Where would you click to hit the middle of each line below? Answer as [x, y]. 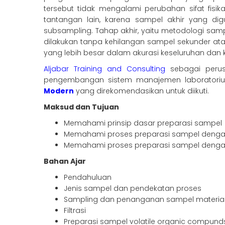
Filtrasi [75, 211]
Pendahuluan [88, 178]
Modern [59, 91]
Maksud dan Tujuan [81, 107]
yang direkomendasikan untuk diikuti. [141, 91]
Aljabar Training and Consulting [104, 69]
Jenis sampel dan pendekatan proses [133, 189]
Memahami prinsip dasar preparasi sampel [143, 123]
